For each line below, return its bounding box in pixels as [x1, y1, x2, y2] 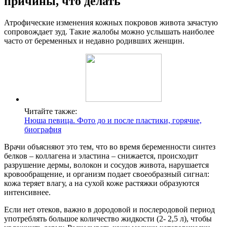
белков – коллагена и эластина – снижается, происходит [4, 151, 198, 160]
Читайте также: [24, 106, 77, 116]
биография [24, 125, 61, 134]
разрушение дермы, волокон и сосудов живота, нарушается [4, 160, 209, 169]
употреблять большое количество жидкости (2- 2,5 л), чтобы [4, 214, 212, 223]
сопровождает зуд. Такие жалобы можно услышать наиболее [4, 27, 214, 36]
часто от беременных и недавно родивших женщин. [4, 36, 184, 45]
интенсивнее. [4, 187, 51, 197]
